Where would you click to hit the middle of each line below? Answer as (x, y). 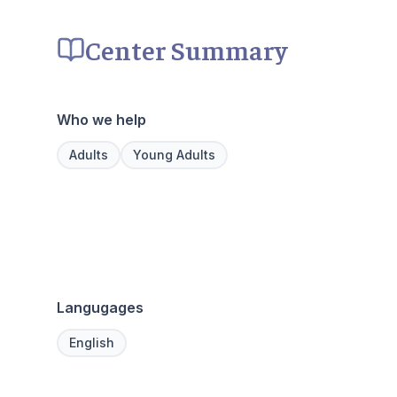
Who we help (101, 119)
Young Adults (174, 154)
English (92, 342)
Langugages (100, 307)
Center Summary (186, 49)
